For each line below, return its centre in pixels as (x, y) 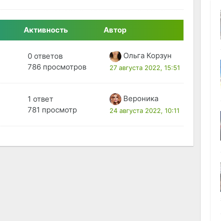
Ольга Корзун (147, 56)
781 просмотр (52, 110)
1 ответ (40, 99)
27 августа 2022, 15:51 (145, 68)
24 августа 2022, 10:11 (144, 111)
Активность (46, 30)
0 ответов (45, 56)
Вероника (141, 99)
